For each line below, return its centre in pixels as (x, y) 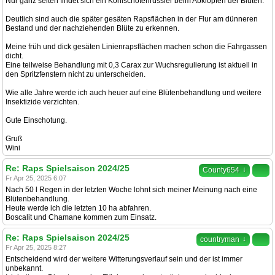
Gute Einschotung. (36, 120)
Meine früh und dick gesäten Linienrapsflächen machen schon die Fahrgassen (136, 47)
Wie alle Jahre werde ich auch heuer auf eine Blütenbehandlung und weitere (134, 93)
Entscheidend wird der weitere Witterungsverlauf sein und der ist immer (124, 259)
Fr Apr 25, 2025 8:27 (36, 247)
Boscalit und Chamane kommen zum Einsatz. (81, 217)
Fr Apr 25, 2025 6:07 (36, 178)
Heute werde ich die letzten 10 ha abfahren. (78, 208)
